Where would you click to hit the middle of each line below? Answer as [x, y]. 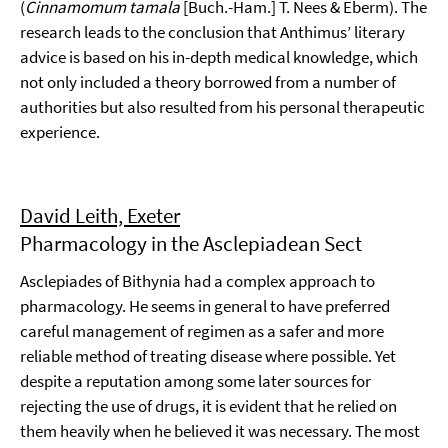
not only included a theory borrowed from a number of [208, 82]
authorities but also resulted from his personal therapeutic [222, 107]
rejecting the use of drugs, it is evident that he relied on [208, 406]
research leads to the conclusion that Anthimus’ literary [212, 32]
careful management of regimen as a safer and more [202, 331]
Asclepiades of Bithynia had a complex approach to [197, 281]
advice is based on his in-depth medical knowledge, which [219, 57]
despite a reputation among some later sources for [195, 381]
